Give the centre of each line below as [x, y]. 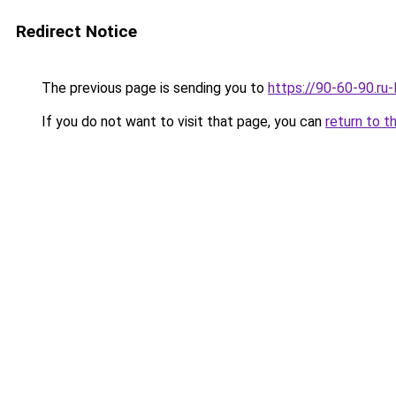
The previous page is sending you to [153, 88]
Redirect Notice [76, 31]
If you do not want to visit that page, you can [182, 122]
